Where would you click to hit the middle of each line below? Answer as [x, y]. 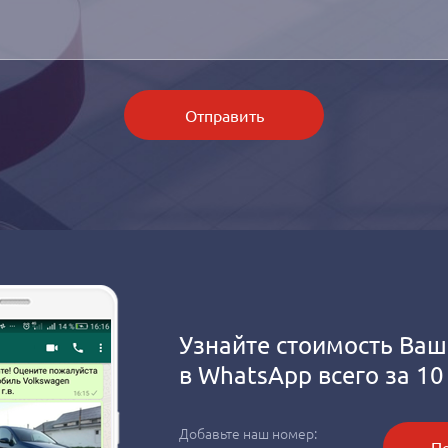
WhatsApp [255, 374]
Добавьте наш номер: [248, 433]
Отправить [224, 115]
